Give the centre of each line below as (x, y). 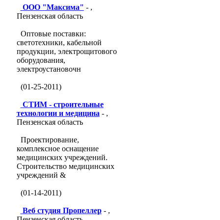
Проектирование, (50, 140)
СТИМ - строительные (63, 104)
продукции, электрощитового (67, 51)
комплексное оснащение (57, 149)
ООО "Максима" (53, 7)
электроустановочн (49, 69)
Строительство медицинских (65, 166)
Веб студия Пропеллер (62, 210)
